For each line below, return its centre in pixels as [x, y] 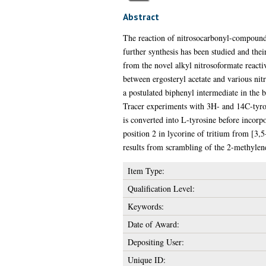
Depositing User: [156, 242]
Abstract [141, 16]
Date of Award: [153, 224]
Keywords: [145, 206]
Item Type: [146, 170]
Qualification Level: [161, 188]
